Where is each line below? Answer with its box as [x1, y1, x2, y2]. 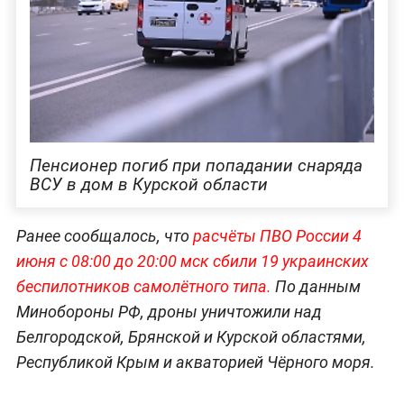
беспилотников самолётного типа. [15, 277, 271, 297]
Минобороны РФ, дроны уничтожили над [15, 302, 322, 322]
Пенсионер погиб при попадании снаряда [29, 155, 363, 177]
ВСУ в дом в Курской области [29, 174, 268, 196]
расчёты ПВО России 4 [188, 226, 362, 246]
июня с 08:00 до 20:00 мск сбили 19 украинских [15, 252, 369, 271]
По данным [271, 277, 361, 297]
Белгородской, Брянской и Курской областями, [15, 327, 366, 347]
